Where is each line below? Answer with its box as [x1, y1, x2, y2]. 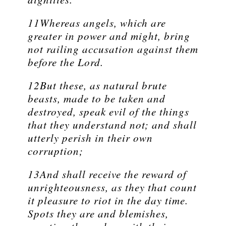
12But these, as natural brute [28, 78, 167, 93]
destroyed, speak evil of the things [28, 104, 189, 119]
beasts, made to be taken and [28, 91, 165, 106]
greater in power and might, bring [28, 29, 190, 43]
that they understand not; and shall [28, 118, 197, 132]
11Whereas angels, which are [28, 16, 166, 30]
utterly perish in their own [28, 131, 153, 145]
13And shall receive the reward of [28, 167, 187, 182]
